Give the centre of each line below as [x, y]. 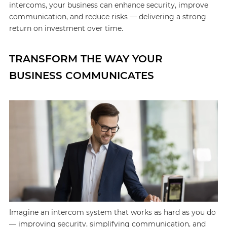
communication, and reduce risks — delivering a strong [107, 17]
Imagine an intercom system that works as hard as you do [112, 212]
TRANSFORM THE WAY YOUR [86, 59]
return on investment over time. [66, 28]
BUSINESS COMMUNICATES [81, 75]
